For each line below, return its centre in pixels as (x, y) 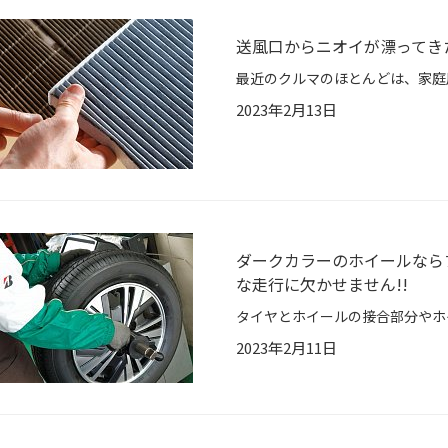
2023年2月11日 (286, 348)
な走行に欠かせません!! (322, 284)
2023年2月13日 (286, 110)
